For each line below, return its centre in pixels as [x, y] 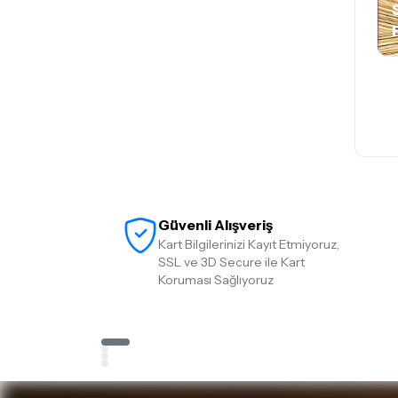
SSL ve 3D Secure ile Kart [231, 262]
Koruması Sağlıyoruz [216, 280]
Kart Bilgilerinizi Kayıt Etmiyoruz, [249, 244]
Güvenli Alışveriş [215, 225]
